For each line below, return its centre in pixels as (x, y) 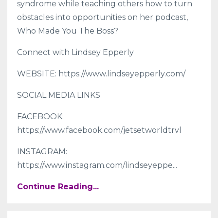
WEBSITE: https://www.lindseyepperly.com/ (101, 73)
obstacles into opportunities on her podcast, (102, 17)
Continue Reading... (58, 186)
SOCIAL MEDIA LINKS (59, 95)
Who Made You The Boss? (68, 31)
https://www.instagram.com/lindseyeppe (95, 165)
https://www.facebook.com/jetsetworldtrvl (99, 130)
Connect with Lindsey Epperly (75, 52)
